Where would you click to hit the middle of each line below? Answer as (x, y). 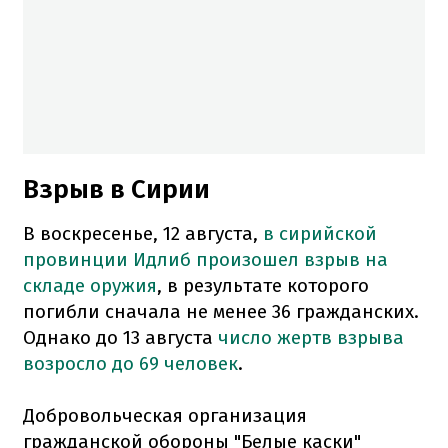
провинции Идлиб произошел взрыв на (205, 259)
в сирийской (320, 233)
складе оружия (90, 285)
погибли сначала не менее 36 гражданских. (221, 311)
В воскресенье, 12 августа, (143, 233)
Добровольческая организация (165, 415)
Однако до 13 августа (120, 337)
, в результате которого (263, 285)
